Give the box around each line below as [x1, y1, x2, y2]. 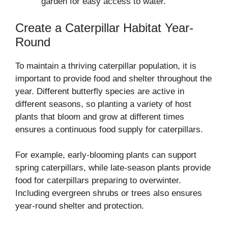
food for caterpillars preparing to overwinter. [15, 176, 181, 186]
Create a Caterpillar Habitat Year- [15, 20, 193, 35]
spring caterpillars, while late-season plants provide [15, 163, 211, 173]
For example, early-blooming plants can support [15, 150, 196, 160]
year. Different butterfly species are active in [15, 86, 184, 96]
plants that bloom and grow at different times [15, 111, 184, 122]
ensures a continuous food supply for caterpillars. [15, 124, 203, 134]
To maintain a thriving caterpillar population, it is [15, 61, 196, 71]
